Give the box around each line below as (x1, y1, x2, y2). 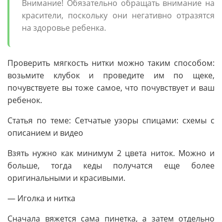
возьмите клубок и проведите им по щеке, (7, 69, 215, 81)
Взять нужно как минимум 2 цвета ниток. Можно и (7, 147, 215, 159)
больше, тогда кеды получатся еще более (7, 160, 215, 171)
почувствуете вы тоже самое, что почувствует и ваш (7, 82, 215, 93)
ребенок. (7, 94, 42, 106)
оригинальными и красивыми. (7, 172, 125, 183)
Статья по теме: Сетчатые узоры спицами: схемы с (7, 114, 215, 126)
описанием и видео (7, 127, 83, 138)
